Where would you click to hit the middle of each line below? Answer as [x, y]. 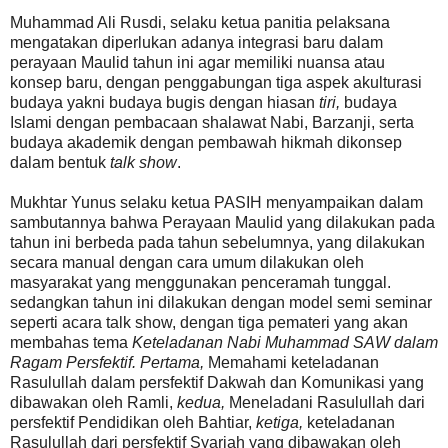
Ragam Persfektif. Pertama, [109, 362]
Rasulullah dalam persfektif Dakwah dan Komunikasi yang [217, 382]
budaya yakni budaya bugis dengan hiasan [164, 102]
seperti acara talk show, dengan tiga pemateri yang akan [209, 322]
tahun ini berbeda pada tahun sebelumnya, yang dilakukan [217, 242]
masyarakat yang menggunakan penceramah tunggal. [200, 282]
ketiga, [279, 422]
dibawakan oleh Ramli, [93, 402]
